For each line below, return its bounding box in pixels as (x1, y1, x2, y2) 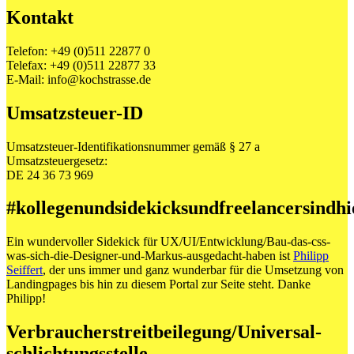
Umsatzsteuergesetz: (6, 153, 107, 168)
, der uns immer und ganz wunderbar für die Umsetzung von (43, 263, 344, 277)
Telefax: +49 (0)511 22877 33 (6, 58, 156, 72)
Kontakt (6, 6, 73, 28)
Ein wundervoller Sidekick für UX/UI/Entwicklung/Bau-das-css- (6, 235, 330, 249)
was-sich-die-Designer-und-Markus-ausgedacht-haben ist (6, 249, 293, 263)
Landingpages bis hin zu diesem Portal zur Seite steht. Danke (6, 277, 311, 292)
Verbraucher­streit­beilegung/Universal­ (6, 322, 322, 343)
